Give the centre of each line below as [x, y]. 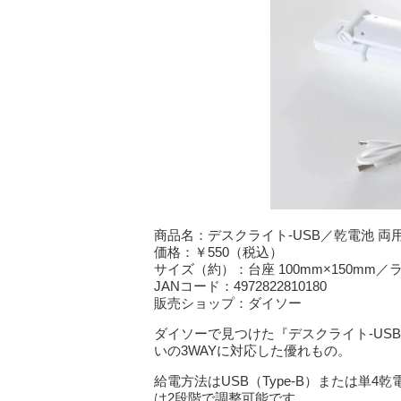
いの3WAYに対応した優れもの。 [252, 351]
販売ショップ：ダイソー [228, 303]
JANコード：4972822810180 [240, 286]
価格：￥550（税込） [218, 252]
